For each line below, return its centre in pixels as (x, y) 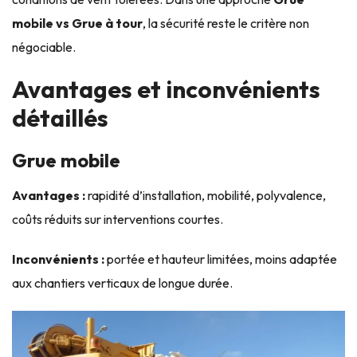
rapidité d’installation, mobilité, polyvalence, (206, 195)
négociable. (44, 47)
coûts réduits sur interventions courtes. (118, 219)
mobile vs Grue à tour (77, 23)
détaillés (60, 118)
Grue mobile (66, 160)
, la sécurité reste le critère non (226, 23)
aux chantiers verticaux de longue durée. (122, 283)
